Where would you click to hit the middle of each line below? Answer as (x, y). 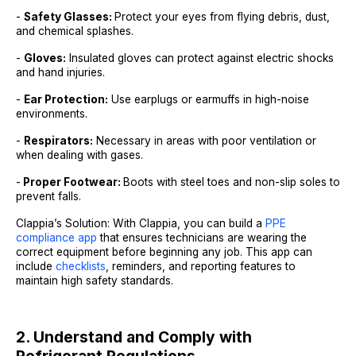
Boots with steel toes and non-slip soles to (232, 182)
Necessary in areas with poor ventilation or (205, 141)
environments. (52, 114)
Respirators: (58, 141)
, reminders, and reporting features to (201, 266)
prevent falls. (48, 196)
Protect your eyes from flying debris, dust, (222, 17)
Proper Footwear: (72, 182)
